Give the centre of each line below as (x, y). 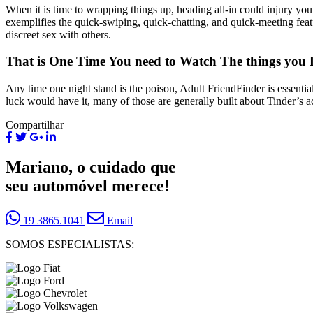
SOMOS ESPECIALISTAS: (70, 244)
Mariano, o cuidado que (91, 167)
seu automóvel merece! (88, 185)
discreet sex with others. (58, 34)
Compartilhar (35, 125)
